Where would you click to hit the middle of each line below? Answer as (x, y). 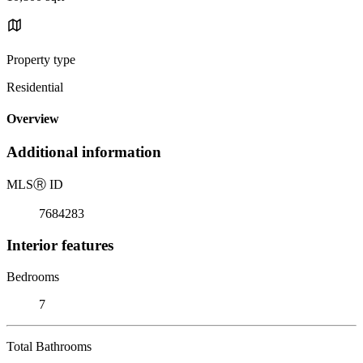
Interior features (60, 245)
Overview (33, 119)
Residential (35, 87)
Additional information (84, 152)
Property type (41, 59)
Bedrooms (33, 276)
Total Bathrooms (49, 346)
